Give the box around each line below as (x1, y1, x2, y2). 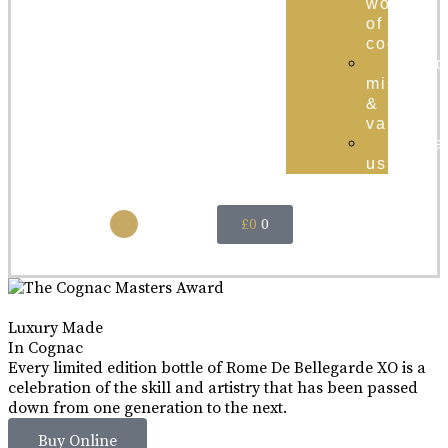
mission (365, 75, 435, 92)
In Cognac (8, 338, 83, 358)
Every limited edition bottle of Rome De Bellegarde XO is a (8, 358, 426, 378)
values (365, 115, 425, 132)
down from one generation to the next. (8, 398, 287, 418)
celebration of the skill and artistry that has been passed (8, 378, 418, 398)
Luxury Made (8, 318, 103, 338)
